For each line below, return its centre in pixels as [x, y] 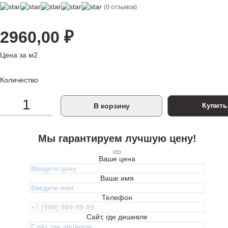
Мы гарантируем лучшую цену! [117, 138]
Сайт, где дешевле [117, 217]
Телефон [117, 197]
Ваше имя [117, 178]
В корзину [111, 106]
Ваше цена [117, 159]
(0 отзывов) [120, 7]
